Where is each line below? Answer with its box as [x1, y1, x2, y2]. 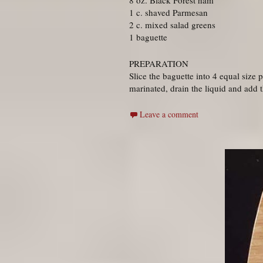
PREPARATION [129, 58, 188, 70]
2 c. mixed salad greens [129, 19, 215, 31]
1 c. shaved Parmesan [129, 6, 208, 19]
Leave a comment [140, 109, 198, 120]
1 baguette [129, 31, 167, 43]
